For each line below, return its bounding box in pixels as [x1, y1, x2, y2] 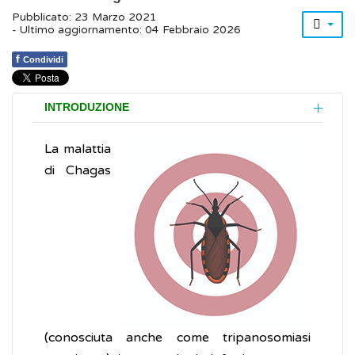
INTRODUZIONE [44, 101, 129, 114]
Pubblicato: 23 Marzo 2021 [12, 11, 157, 25]
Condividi [23, 55, 63, 65]
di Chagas [44, 162, 111, 179]
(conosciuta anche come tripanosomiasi [44, 330, 311, 346]
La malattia [44, 141, 111, 158]
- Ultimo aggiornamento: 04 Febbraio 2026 [12, 24, 241, 37]
